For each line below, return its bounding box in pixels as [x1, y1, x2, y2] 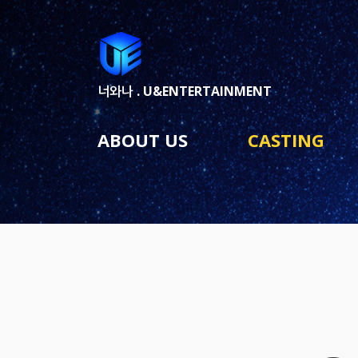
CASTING [248, 128, 324, 152]
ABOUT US [97, 128, 188, 152]
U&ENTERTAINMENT [140, 82, 272, 100]
